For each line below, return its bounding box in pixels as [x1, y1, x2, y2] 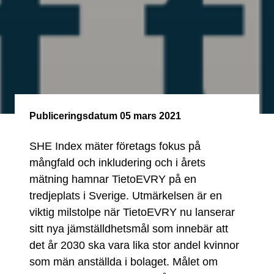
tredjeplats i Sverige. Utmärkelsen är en [29, 189, 222, 202]
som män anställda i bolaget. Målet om [29, 255, 218, 268]
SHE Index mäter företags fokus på [29, 139, 201, 152]
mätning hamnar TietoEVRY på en [29, 172, 196, 185]
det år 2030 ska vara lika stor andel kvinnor [29, 239, 239, 251]
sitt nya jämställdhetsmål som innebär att [29, 222, 228, 235]
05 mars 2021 [117, 110, 181, 121]
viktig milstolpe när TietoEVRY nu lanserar [29, 206, 235, 218]
